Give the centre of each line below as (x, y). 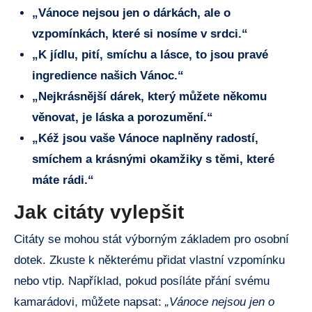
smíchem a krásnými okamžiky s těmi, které (153, 159)
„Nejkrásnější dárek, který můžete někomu (149, 97)
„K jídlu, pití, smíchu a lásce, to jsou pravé (150, 55)
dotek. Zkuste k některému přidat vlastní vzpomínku (149, 260)
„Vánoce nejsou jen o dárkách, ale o (131, 13)
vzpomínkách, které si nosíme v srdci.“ (140, 34)
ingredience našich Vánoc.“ (108, 76)
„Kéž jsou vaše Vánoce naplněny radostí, (145, 139)
